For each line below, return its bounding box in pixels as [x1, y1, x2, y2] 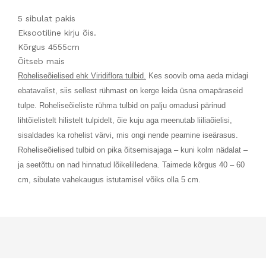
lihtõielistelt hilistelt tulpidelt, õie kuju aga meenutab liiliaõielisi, [18, 115, 232, 125]
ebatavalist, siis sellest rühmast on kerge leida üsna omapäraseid [18, 85, 243, 95]
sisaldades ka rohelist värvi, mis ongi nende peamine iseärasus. [18, 130, 238, 140]
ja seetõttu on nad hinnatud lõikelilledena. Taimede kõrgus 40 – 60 [18, 160, 245, 169]
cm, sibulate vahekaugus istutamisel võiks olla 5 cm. [18, 175, 201, 184]
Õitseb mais [18, 56, 65, 66]
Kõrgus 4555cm [18, 42, 80, 52]
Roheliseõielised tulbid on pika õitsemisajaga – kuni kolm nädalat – [18, 145, 248, 154]
